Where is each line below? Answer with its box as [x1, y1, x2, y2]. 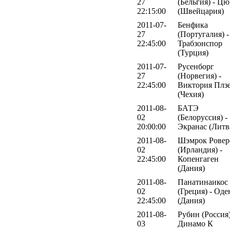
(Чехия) [178, 89, 204, 99]
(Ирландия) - [178, 145, 222, 154]
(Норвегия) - [178, 71, 221, 80]
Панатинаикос [178, 177, 228, 186]
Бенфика [178, 20, 208, 29]
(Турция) [178, 48, 208, 57]
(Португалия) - [178, 29, 229, 39]
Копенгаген [178, 154, 219, 163]
